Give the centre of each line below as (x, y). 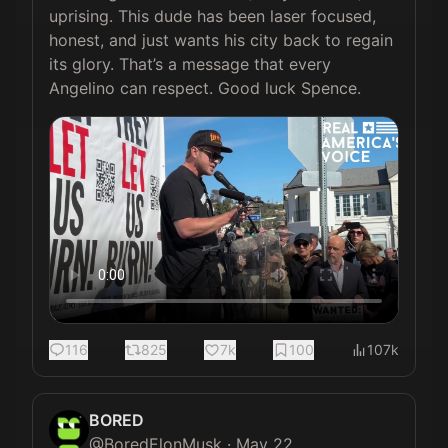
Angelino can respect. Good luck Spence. (205, 88)
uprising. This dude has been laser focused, (215, 16)
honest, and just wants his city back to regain (223, 40)
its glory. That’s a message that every (192, 64)
